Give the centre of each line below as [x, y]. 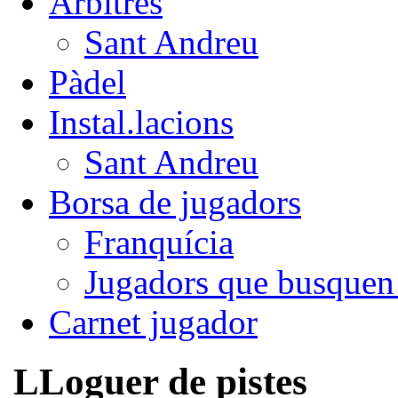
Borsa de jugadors [175, 202]
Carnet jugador [153, 322]
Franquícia [159, 242]
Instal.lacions [141, 122]
